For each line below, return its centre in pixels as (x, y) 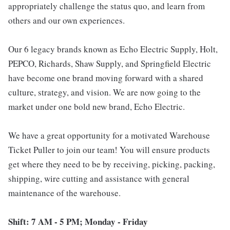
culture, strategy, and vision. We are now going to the (104, 92)
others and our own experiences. (66, 20)
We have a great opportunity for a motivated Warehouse (109, 135)
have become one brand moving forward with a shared (106, 78)
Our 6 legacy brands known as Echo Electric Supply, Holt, (113, 49)
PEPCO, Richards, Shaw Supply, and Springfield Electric (110, 63)
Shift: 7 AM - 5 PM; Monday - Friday (78, 222)
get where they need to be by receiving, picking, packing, (112, 164)
